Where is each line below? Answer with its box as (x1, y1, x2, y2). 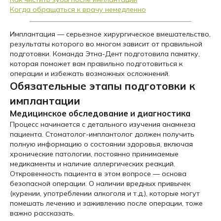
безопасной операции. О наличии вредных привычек (10, 179, 190, 188)
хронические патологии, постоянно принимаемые (10, 149, 179, 158)
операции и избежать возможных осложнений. (10, 69, 170, 78)
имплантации (10, 94, 80, 107)
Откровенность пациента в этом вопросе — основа (10, 169, 186, 178)
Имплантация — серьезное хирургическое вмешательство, (10, 30, 211, 38)
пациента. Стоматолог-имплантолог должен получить (10, 130, 194, 139)
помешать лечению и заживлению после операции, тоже (10, 199, 203, 208)
